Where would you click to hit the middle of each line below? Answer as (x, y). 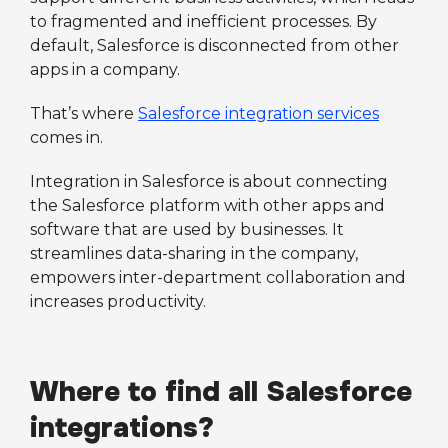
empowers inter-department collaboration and (218, 277)
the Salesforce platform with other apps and (207, 205)
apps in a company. (105, 69)
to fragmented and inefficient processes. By (203, 21)
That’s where (84, 113)
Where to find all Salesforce (221, 392)
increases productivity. (118, 301)
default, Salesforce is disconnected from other (214, 45)
